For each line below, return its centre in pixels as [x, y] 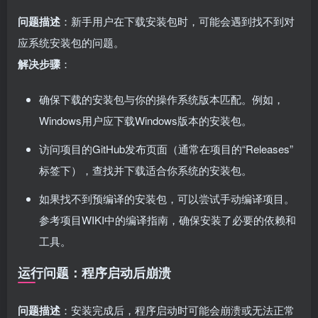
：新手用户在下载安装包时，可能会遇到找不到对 [177, 21]
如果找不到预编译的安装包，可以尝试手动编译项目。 [167, 198]
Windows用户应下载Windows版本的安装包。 [146, 120]
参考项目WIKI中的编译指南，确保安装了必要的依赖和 [168, 220]
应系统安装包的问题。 [71, 42]
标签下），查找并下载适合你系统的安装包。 [146, 170]
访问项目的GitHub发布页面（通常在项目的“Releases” [166, 149]
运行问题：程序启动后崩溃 [94, 273]
